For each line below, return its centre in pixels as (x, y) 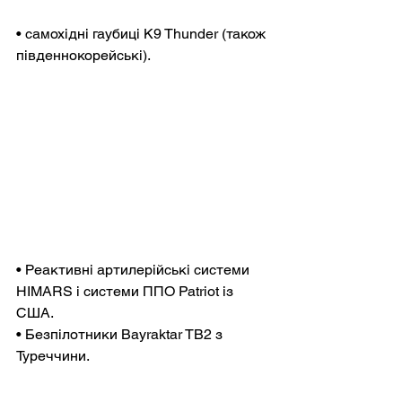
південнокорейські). (83, 56)
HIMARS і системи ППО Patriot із (127, 291)
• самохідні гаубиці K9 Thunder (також (143, 34)
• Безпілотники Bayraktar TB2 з (121, 334)
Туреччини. (53, 355)
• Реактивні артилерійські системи (135, 269)
